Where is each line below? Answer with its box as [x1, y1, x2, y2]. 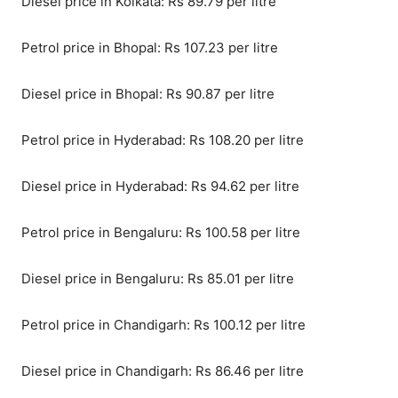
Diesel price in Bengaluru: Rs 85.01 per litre [21, 270, 294, 288]
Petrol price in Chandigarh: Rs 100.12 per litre [21, 316, 306, 334]
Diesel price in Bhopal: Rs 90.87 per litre [21, 85, 275, 103]
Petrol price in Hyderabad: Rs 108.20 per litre [21, 131, 304, 149]
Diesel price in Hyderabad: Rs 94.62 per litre [21, 178, 299, 195]
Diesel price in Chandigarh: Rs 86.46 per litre [21, 362, 304, 380]
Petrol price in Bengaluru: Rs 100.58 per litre [21, 224, 300, 242]
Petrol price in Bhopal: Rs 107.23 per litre [21, 39, 278, 57]
